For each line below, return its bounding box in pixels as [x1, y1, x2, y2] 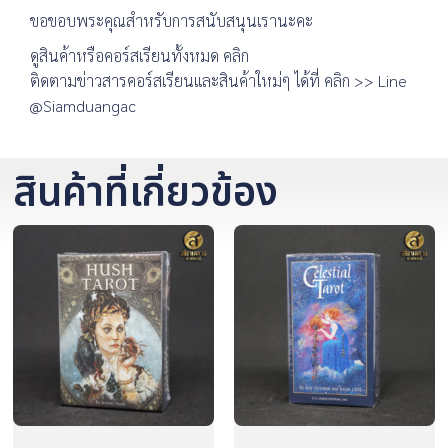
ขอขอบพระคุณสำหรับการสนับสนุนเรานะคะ [30, 9, 313, 31]
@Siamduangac [30, 94, 136, 116]
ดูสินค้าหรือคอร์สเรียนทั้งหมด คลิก [30, 44, 249, 66]
